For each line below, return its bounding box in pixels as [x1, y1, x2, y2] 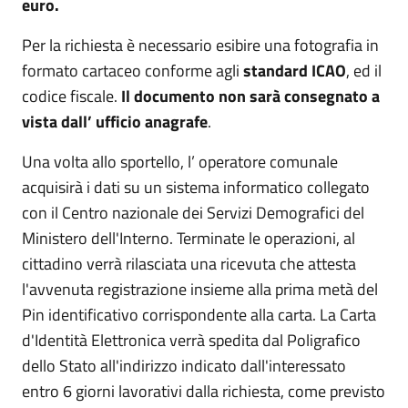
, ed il [346, 57, 382, 83]
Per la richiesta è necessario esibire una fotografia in [22, 32, 379, 57]
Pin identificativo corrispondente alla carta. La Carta [22, 301, 376, 327]
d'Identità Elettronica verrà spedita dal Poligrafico [22, 327, 361, 352]
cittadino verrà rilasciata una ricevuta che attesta [22, 250, 356, 276]
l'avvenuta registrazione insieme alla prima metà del [22, 276, 378, 301]
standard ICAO [243, 57, 346, 83]
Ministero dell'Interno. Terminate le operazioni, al [22, 225, 355, 250]
